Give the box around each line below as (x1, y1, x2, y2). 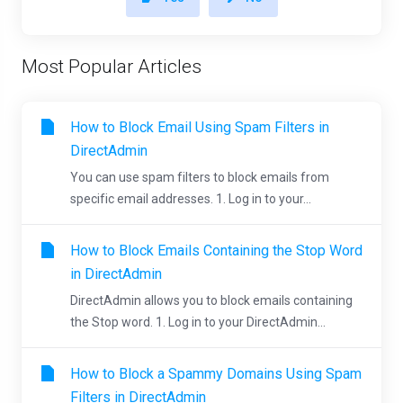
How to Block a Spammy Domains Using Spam (70, 365, 362, 383)
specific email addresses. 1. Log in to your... (70, 192, 311, 207)
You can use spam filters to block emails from (70, 170, 329, 185)
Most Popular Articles (22, 56, 201, 78)
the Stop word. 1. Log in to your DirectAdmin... (70, 315, 326, 330)
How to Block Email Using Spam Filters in (70, 119, 329, 137)
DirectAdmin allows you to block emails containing (70, 293, 353, 309)
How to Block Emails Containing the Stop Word (70, 242, 363, 260)
